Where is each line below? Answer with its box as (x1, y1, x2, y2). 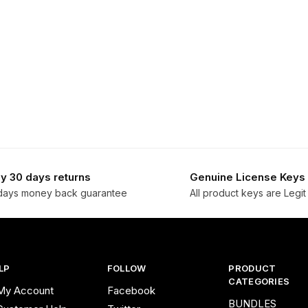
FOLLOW (107, 262, 146, 274)
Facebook (107, 284, 155, 298)
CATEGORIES (228, 275, 290, 287)
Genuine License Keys (190, 170, 305, 184)
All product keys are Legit (190, 186, 306, 199)
